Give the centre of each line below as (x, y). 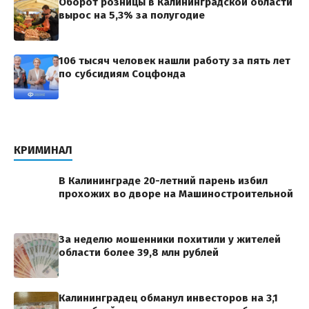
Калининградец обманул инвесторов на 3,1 (168, 298)
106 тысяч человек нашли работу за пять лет (175, 61)
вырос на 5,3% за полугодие (132, 15)
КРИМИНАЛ (43, 150)
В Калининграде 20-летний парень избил (163, 181)
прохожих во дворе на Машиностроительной (176, 194)
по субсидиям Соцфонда (122, 74)
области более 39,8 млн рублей (139, 252)
